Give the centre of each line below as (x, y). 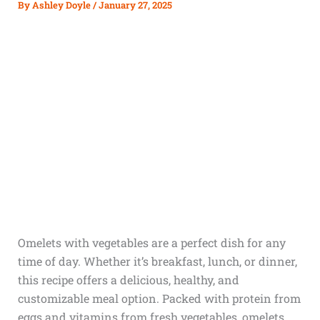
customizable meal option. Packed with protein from (159, 298)
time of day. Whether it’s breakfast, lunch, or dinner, (157, 261)
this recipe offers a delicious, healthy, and (128, 280)
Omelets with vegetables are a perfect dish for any (151, 242)
